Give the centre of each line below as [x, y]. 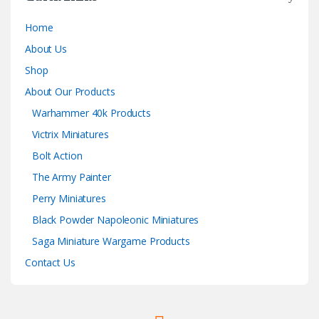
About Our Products [70, 91]
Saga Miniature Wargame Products [111, 241]
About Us [46, 48]
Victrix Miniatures [70, 134]
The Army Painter [72, 177]
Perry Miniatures [69, 198]
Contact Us [50, 262]
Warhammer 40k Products [91, 113]
